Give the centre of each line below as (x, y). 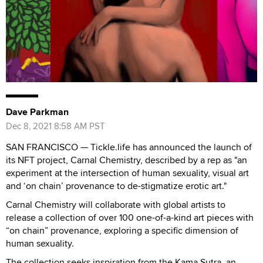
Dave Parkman (37, 112)
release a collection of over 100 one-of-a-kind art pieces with (130, 217)
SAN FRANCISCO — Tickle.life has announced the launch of (129, 147)
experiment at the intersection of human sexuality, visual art (127, 173)
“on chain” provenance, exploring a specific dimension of (122, 230)
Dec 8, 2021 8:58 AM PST (55, 126)
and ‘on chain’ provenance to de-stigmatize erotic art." (116, 186)
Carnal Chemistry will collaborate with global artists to (116, 204)
